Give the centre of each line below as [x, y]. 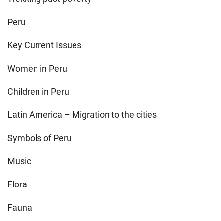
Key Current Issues [44, 45]
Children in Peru [38, 91]
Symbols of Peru [39, 138]
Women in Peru [37, 68]
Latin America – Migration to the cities [82, 114]
